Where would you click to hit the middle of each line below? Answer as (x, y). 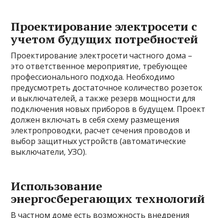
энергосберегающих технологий (108, 199)
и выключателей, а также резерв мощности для (103, 98)
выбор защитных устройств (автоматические (99, 141)
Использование (57, 186)
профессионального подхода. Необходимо (93, 77)
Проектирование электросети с (104, 26)
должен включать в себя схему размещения (95, 120)
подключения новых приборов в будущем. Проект (108, 109)
